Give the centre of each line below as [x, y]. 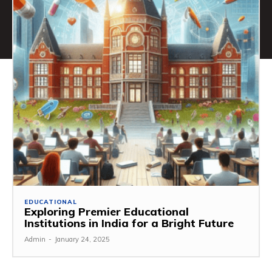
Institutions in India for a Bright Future [129, 223]
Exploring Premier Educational [107, 211]
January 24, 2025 [82, 239]
